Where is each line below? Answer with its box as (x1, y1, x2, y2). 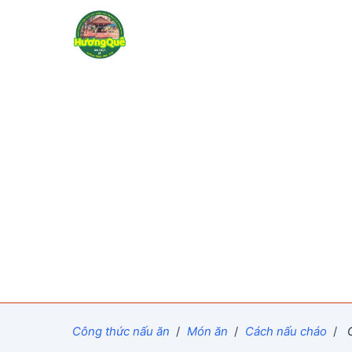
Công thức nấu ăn (71, 324, 170, 339)
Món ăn (186, 324, 228, 339)
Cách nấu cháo (244, 324, 327, 339)
